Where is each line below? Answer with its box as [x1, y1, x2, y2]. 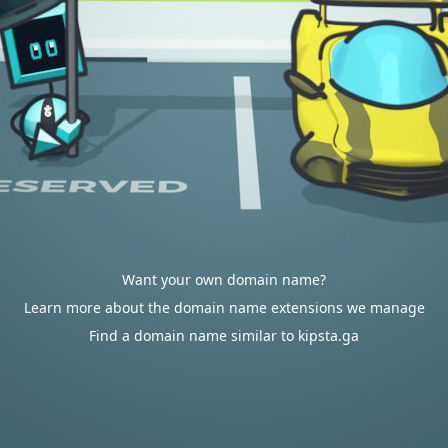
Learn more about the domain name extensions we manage [23, 298, 425, 317]
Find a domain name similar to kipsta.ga [89, 326, 359, 345]
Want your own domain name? [122, 270, 326, 289]
